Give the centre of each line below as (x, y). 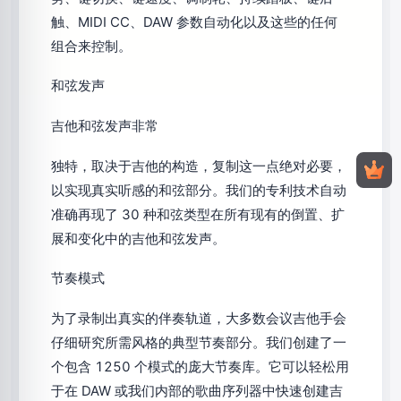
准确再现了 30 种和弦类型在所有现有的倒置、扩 (198, 214)
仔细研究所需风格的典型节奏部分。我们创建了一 (199, 342)
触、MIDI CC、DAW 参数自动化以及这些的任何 (194, 21)
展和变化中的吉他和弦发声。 (138, 238)
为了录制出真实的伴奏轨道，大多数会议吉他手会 (199, 318)
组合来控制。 (91, 46)
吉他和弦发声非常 (105, 125)
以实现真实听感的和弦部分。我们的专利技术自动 (199, 190)
